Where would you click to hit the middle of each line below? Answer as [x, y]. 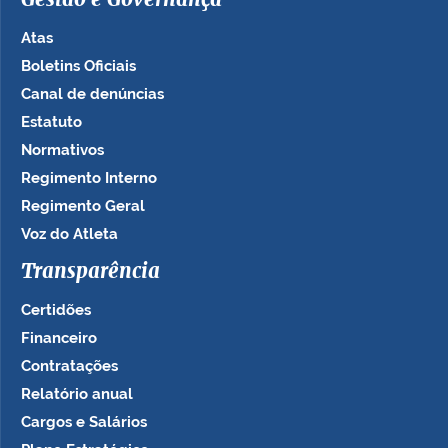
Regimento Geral [83, 205]
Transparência [90, 271]
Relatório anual [77, 393]
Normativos [62, 149]
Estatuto [51, 121]
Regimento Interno [89, 177]
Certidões [56, 309]
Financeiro [59, 337]
